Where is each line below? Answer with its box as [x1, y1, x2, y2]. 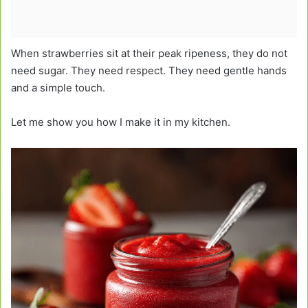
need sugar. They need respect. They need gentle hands [11, 64, 287, 78]
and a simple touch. [11, 81, 105, 95]
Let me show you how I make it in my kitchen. [11, 115, 230, 129]
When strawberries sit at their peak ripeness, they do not [11, 47, 287, 60]
